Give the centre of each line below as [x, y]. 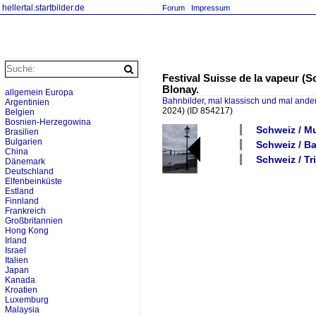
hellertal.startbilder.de [43, 8]
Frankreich [25, 211]
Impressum [211, 8]
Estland [19, 191]
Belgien [20, 112]
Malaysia [22, 310]
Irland [16, 241]
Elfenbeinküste [34, 181]
